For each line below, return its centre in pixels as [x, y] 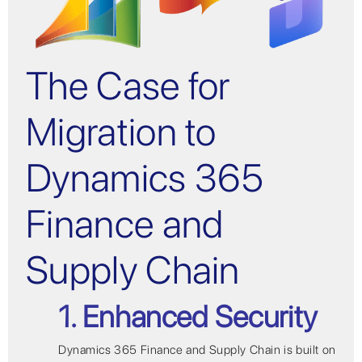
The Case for [128, 86]
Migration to [121, 132]
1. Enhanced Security [188, 316]
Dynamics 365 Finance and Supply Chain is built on [197, 350]
